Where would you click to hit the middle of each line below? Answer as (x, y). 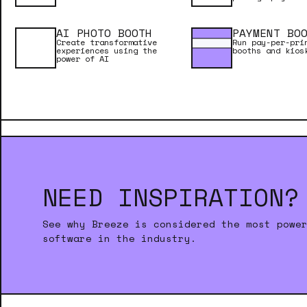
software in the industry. (120, 238)
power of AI (83, 59)
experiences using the (107, 50)
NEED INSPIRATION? (171, 197)
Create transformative (107, 42)
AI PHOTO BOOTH (104, 33)
